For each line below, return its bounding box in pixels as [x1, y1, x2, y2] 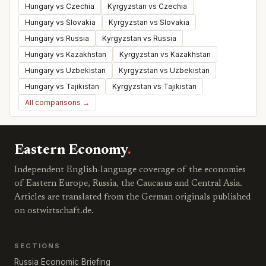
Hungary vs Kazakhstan [25, 49, 106, 59]
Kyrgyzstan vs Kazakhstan [119, 49, 211, 59]
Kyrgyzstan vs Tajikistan [112, 81, 197, 91]
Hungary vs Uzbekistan [25, 65, 106, 75]
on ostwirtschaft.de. [14, 206, 94, 216]
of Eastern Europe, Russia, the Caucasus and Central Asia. [14, 179, 242, 188]
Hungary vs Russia [25, 33, 89, 43]
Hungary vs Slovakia [25, 17, 96, 27]
